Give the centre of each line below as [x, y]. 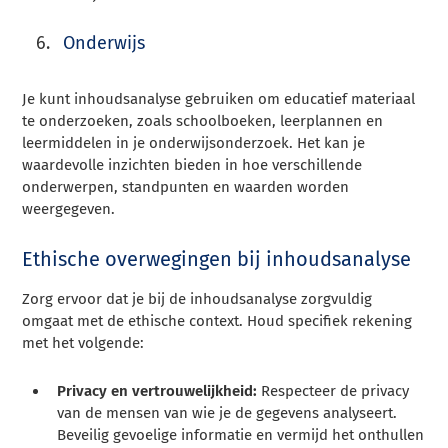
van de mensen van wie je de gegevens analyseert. [227, 412]
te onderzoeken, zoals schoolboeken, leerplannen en [203, 120]
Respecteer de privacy [333, 390]
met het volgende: [83, 342]
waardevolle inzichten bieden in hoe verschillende [192, 164]
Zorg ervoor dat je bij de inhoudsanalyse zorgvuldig [197, 298]
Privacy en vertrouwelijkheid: [157, 390]
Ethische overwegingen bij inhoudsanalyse [217, 258]
